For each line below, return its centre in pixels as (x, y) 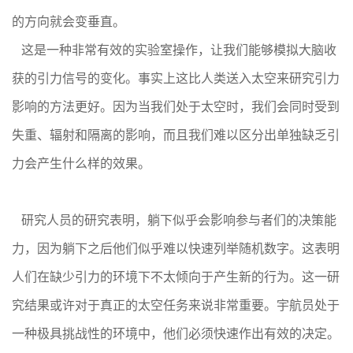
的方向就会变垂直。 (69, 22)
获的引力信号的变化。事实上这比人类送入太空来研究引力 (176, 78)
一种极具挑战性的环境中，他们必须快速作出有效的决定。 (176, 334)
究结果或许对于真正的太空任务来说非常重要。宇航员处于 (176, 305)
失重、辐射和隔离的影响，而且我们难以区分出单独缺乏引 (176, 135)
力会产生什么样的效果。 (81, 163)
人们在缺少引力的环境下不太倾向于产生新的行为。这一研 (176, 277)
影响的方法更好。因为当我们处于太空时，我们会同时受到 (176, 107)
